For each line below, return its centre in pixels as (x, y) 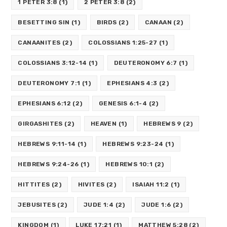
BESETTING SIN (44, 23)
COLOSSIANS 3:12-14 (52, 63)
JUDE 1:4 (99, 205)
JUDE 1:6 (156, 205)
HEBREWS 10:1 (129, 164)
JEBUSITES (37, 205)
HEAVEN (104, 124)
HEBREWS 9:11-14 (47, 144)
